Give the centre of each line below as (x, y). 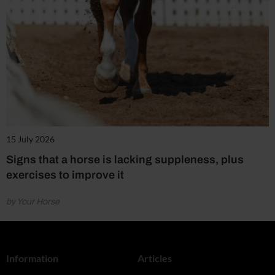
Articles (155, 258)
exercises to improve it (65, 175)
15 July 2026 (30, 139)
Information (32, 258)
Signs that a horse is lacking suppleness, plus (125, 159)
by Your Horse (33, 201)
